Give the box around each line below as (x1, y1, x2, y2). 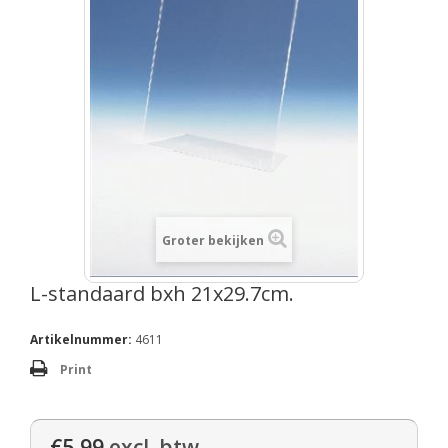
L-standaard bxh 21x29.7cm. (30, 280, 294, 308)
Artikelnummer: (30, 331, 132, 349)
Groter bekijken (161, 232, 264, 250)
